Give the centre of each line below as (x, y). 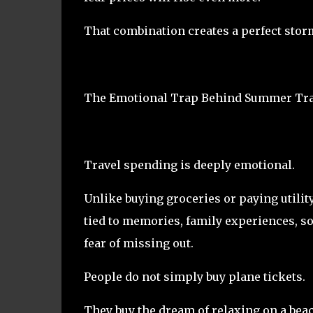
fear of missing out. (138, 243)
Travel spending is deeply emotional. (189, 165)
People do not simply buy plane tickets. (194, 276)
